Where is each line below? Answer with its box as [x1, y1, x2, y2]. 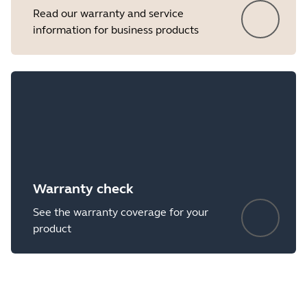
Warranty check [33, 180, 134, 197]
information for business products [33, 23, 199, 36]
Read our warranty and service [33, 7, 184, 20]
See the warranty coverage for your [33, 206, 208, 219]
